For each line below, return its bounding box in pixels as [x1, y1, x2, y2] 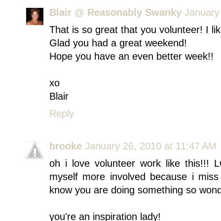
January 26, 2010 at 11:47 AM [85, 141, 217, 152]
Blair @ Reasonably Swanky [49, 7, 182, 18]
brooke [49, 141, 82, 152]
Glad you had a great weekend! [49, 37, 187, 49]
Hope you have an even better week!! [49, 51, 214, 62]
